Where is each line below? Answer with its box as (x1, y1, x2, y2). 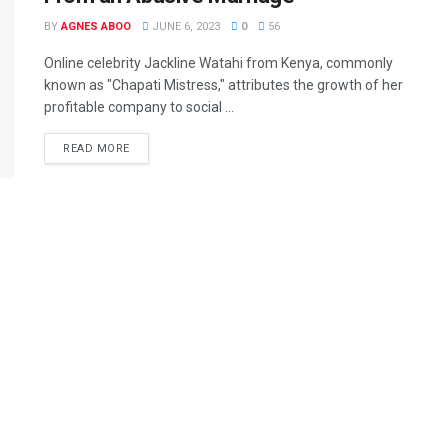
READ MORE (63, 142, 130, 155)
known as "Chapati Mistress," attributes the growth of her (44, 77, 403, 93)
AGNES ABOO (61, 20, 131, 33)
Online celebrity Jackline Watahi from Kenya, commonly (44, 55, 393, 71)
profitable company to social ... (44, 99, 234, 115)
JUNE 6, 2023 (149, 20, 220, 33)
